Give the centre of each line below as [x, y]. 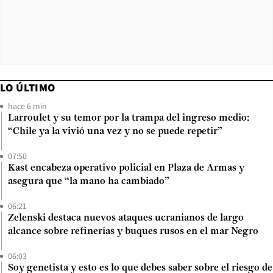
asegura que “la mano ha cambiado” [89, 182]
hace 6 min [27, 106]
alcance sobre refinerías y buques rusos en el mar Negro [133, 232]
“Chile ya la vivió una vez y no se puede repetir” [115, 132]
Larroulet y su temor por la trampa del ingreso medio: [129, 119]
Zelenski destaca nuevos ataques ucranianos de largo [126, 218]
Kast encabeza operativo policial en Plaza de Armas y [126, 168]
